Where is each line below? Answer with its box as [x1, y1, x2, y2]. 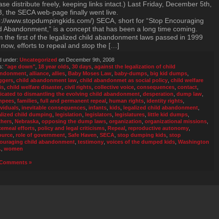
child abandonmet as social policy [80, 77, 168, 83]
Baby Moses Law [68, 70, 111, 76]
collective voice [94, 84, 134, 90]
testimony [78, 139, 104, 145]
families [17, 98, 37, 104]
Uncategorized [20, 57, 57, 63]
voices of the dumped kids [107, 139, 175, 145]
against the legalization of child [94, 64, 175, 69]
